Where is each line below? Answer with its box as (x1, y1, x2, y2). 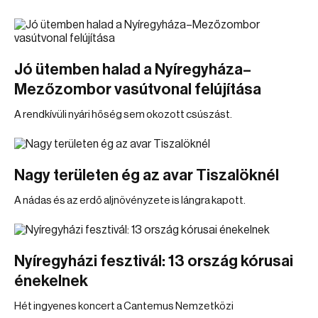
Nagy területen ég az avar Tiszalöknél (14, 168, 279, 183)
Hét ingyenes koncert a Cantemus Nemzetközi (14, 301, 234, 312)
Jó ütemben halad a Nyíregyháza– (14, 62, 251, 77)
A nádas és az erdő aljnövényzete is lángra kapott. (14, 195, 246, 206)
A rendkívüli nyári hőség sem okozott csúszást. (14, 109, 232, 120)
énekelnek (14, 273, 88, 289)
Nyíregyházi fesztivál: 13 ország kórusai (14, 253, 293, 269)
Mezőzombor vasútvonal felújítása (14, 82, 261, 97)
